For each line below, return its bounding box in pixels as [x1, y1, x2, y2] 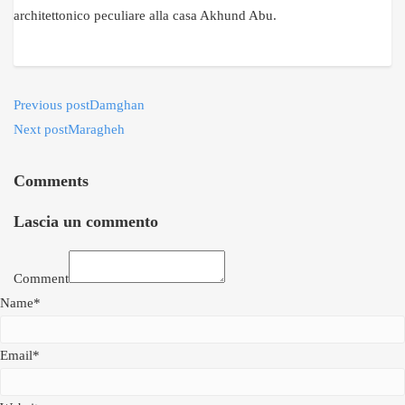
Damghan [89, 98, 145, 112]
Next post [14, 122, 68, 137]
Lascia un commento [14, 212, 158, 231]
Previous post [14, 98, 89, 112]
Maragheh [68, 122, 125, 137]
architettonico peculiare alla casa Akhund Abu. [14, 8, 277, 23]
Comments [14, 172, 89, 190]
